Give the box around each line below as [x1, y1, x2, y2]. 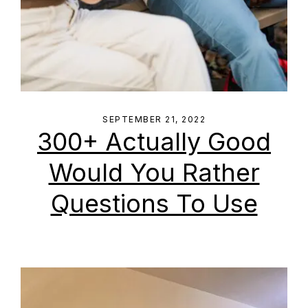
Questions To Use [50, 188, 258, 219]
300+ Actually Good [37, 126, 271, 157]
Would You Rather [48, 157, 260, 188]
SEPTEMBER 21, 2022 [102, 114, 206, 124]
